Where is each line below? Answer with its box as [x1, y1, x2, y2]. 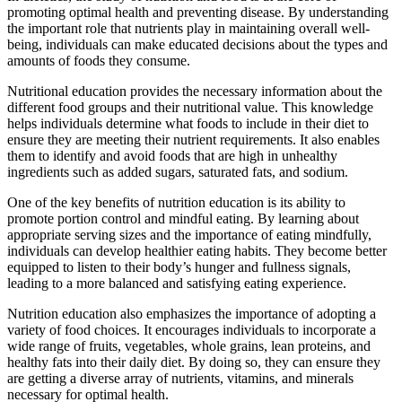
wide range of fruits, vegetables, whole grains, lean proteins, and [7, 337, 371, 354]
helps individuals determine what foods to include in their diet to [7, 115, 369, 131]
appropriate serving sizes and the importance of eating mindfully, [7, 226, 371, 242]
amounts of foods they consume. [7, 52, 190, 68]
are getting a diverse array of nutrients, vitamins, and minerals [7, 370, 354, 386]
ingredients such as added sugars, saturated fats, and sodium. [7, 163, 348, 179]
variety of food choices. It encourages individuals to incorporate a [7, 321, 376, 337]
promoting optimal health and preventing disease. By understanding [7, 4, 389, 20]
